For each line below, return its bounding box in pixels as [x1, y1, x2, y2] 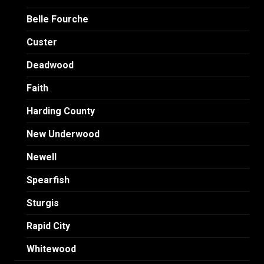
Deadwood [27, 59, 74, 71]
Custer [27, 36, 57, 48]
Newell [27, 151, 57, 163]
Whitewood [27, 243, 76, 255]
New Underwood [27, 128, 100, 140]
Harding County [27, 105, 95, 117]
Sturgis [27, 197, 59, 209]
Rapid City [27, 220, 70, 232]
